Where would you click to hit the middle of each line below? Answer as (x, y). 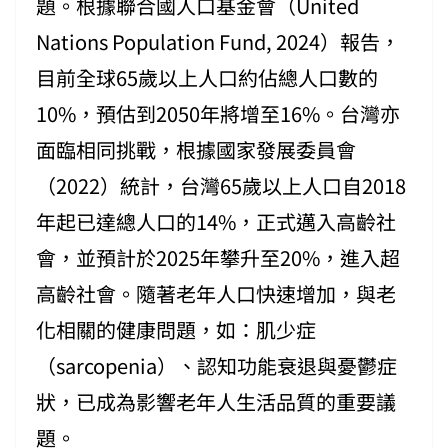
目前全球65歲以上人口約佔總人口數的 (207, 77)
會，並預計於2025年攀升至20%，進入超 (218, 257)
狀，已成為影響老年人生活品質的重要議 (216, 401)
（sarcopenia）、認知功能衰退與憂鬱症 (216, 365)
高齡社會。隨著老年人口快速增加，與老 (216, 293)
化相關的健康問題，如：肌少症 (176, 329)
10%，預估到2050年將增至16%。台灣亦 (218, 113)
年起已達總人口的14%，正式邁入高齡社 (216, 221)
